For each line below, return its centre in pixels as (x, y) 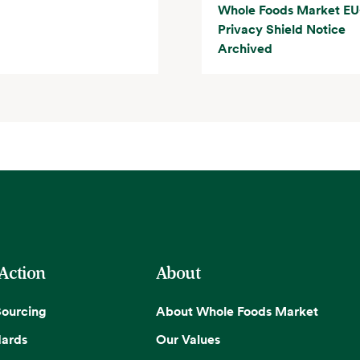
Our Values (188, 339)
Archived (245, 48)
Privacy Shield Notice (281, 29)
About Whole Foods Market (237, 311)
